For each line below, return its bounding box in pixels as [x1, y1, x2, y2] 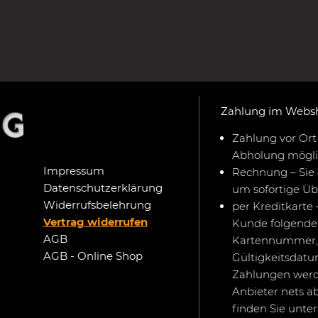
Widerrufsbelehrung [43, 197, 151, 212]
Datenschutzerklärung [43, 180, 163, 194]
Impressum [43, 163, 104, 177]
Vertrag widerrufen [43, 214, 148, 229]
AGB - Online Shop [43, 248, 143, 263]
